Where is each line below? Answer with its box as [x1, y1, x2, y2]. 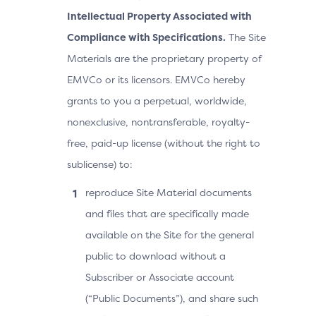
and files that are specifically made [85, 207, 249, 220]
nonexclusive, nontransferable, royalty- [67, 115, 250, 128]
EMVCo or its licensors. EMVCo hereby [67, 73, 245, 86]
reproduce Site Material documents [85, 186, 252, 199]
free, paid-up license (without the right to [67, 136, 260, 150]
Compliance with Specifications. [67, 30, 226, 44]
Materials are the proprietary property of [67, 51, 261, 65]
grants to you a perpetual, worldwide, [67, 94, 247, 107]
